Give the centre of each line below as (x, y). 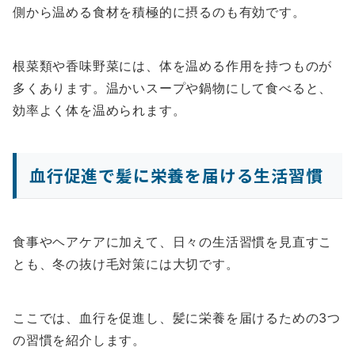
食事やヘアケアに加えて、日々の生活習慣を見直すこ (173, 242)
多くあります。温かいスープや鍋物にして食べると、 (173, 88)
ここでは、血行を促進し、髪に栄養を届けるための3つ (177, 318)
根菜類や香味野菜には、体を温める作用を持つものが (173, 66)
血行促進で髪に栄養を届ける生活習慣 (176, 176)
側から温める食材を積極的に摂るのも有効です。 (159, 12)
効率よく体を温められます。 (99, 111)
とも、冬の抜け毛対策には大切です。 (126, 264)
